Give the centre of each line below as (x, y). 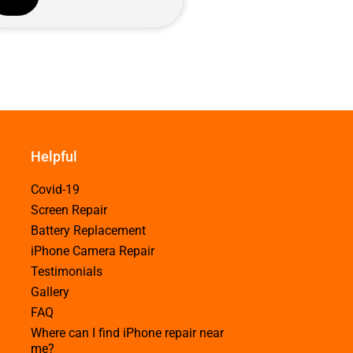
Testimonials (67, 271)
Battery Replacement (88, 230)
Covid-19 (55, 189)
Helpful (54, 156)
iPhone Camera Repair (93, 251)
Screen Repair (69, 210)
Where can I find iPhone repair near (127, 333)
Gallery (50, 292)
